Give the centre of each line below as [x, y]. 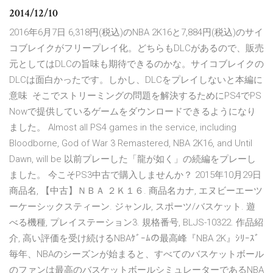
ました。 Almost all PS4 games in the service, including [123, 128]
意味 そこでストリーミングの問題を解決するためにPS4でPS [135, 96]
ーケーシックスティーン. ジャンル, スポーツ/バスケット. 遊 [132, 207]
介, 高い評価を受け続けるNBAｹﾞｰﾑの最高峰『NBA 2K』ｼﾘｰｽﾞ [136, 239]
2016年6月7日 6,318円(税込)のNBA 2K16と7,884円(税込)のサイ [136, 33]
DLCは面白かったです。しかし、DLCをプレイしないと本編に [136, 80]
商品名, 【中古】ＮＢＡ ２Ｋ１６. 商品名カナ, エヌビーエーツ [136, 191]
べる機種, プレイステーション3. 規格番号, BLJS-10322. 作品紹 [136, 223]
